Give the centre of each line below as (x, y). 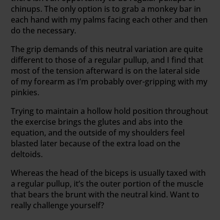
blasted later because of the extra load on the (96, 144)
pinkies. (25, 93)
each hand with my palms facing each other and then (110, 20)
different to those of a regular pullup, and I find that (107, 60)
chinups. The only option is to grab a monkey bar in (106, 9)
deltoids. (27, 154)
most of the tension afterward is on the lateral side (106, 71)
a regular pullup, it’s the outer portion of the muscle (107, 184)
